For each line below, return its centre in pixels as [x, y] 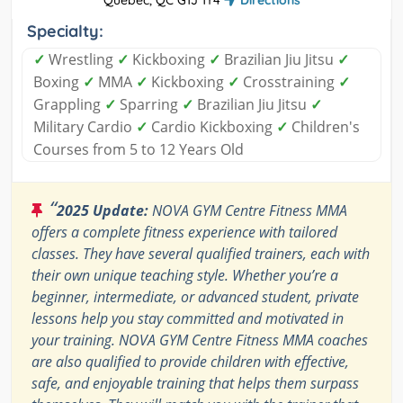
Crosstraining [289, 82]
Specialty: [65, 31]
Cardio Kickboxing [212, 127]
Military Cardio [85, 127]
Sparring [149, 105]
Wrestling [81, 60]
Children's [324, 127]
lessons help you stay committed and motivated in [188, 319]
